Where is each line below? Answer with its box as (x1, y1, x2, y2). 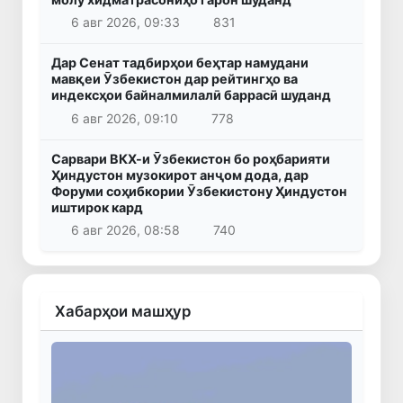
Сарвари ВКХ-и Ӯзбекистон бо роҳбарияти (51, 150, 330, 166)
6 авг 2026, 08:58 (70, 222, 180, 238)
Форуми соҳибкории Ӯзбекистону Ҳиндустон (51, 183, 347, 199)
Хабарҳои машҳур (55, 302, 191, 321)
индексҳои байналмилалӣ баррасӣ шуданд (51, 87, 331, 103)
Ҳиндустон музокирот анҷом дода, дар (51, 166, 309, 183)
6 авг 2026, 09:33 (70, 14, 180, 31)
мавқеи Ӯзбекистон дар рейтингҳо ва (51, 71, 298, 87)
